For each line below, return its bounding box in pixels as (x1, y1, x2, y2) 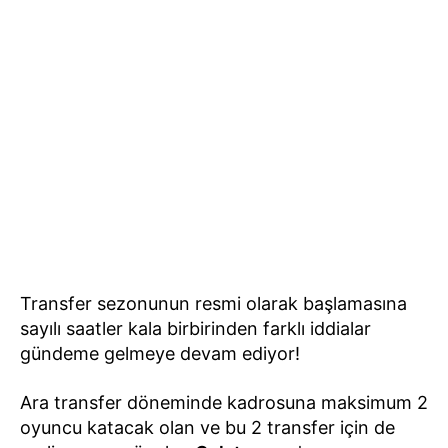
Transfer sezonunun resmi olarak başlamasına (20, 293, 407, 315)
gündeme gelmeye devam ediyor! (20, 343, 300, 365)
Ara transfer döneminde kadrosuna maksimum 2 (20, 392, 428, 414)
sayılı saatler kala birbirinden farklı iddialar (20, 318, 371, 340)
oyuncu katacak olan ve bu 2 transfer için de (20, 417, 395, 439)
